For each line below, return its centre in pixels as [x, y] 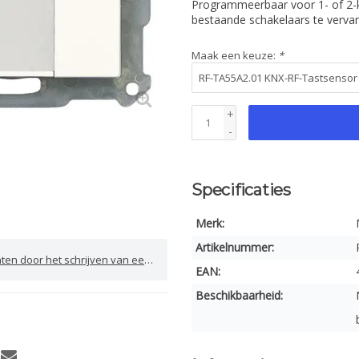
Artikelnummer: [235, 247]
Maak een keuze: [235, 55]
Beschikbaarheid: [239, 295]
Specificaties [241, 190]
